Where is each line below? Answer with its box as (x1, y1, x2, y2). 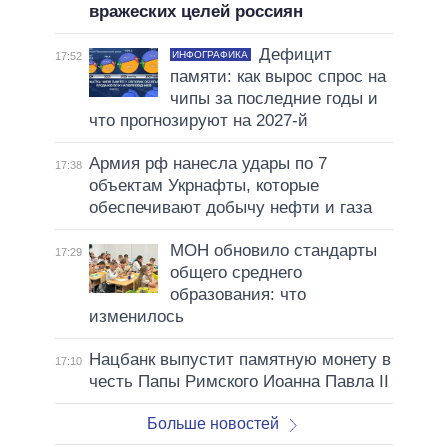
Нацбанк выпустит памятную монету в (88, 350, 391, 370)
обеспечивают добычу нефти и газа (88, 198, 372, 218)
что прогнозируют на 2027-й (88, 111, 308, 131)
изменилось (88, 307, 184, 327)
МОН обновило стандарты (169, 241, 377, 261)
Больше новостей (147, 415, 280, 433)
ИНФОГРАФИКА (172, 49, 249, 61)
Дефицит (258, 45, 332, 65)
